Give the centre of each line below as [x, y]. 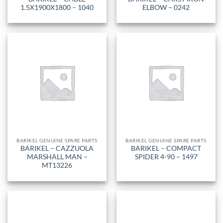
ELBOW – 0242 [166, 7]
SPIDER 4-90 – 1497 [166, 157]
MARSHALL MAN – [57, 157]
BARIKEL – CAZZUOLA [57, 149]
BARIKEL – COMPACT [166, 149]
